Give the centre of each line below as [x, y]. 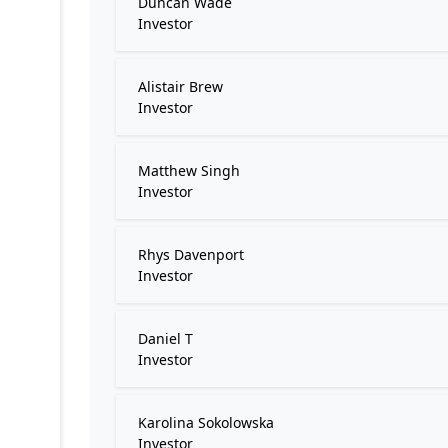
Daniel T [165, 338]
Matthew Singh [189, 170]
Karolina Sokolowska [206, 422]
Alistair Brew [180, 86]
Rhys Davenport [191, 254]
